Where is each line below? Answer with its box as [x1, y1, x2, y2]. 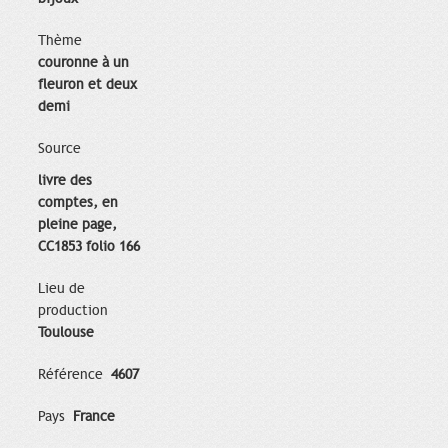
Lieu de [38, 280, 85, 298]
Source [38, 140, 81, 158]
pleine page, [38, 216, 117, 234]
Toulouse [38, 324, 94, 342]
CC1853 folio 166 [38, 238, 140, 256]
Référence [38, 366, 107, 384]
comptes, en [38, 194, 118, 212]
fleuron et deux [38, 76, 137, 94]
